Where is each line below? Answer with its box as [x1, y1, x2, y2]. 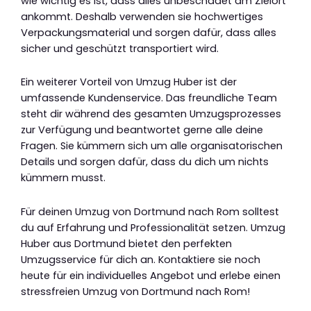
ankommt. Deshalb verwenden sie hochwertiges [21, 9, 263, 24]
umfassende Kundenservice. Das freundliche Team [21, 91, 277, 106]
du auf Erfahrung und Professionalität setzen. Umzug [21, 220, 285, 235]
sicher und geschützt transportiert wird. [21, 41, 219, 56]
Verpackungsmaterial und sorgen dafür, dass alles [21, 25, 276, 40]
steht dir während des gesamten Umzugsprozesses [21, 107, 281, 121]
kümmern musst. [21, 171, 106, 185]
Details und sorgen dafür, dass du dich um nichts [21, 155, 269, 169]
